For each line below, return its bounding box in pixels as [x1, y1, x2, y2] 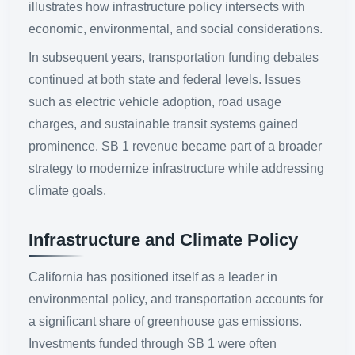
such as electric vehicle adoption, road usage [29, 94, 281, 109]
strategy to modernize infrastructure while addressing [29, 161, 324, 175]
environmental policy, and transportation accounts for [29, 292, 323, 306]
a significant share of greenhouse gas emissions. [29, 314, 302, 328]
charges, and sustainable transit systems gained [29, 116, 298, 131]
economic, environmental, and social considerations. [29, 21, 323, 36]
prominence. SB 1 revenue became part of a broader [29, 139, 322, 153]
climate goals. [29, 183, 106, 197]
